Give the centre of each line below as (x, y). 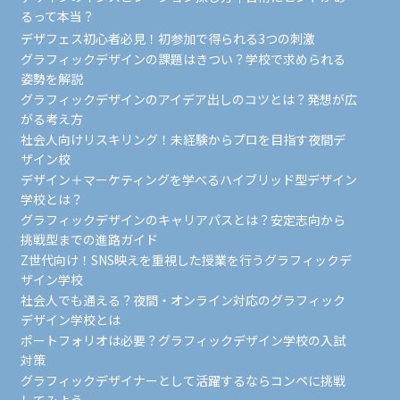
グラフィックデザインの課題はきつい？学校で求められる (183, 59)
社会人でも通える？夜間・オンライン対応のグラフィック (183, 300)
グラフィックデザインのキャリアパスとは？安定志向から (183, 220)
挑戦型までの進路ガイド (89, 239)
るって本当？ (57, 16)
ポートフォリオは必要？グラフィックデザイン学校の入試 (183, 340)
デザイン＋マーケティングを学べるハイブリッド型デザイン (188, 179)
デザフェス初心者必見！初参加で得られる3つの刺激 (167, 38)
